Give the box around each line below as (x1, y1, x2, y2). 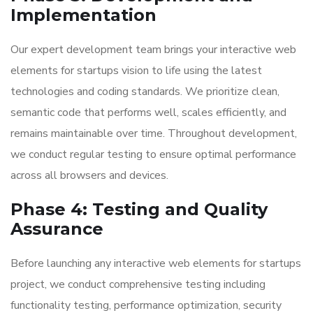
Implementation (10, 5, 156, 25)
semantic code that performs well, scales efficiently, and (10, 105, 286, 120)
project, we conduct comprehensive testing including (10, 277, 265, 292)
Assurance (10, 219, 103, 239)
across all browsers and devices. (10, 168, 168, 183)
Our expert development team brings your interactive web (10, 42, 296, 57)
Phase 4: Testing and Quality (10, 199, 268, 219)
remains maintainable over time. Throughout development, (10, 126, 297, 141)
